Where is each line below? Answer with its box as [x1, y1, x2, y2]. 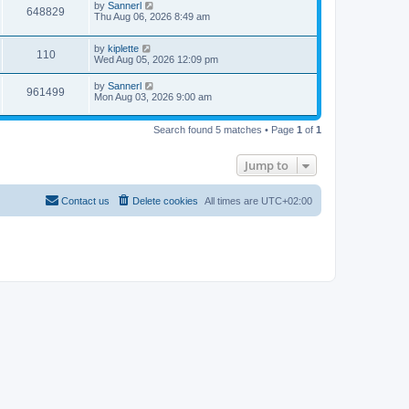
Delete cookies [132, 195, 198, 207]
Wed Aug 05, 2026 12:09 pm [94, 53, 218, 65]
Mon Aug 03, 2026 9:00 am [94, 90, 212, 102]
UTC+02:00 [261, 195, 312, 207]
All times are [204, 195, 261, 207]
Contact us [61, 195, 110, 207]
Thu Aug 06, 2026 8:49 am [94, 11, 210, 23]
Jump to [245, 157, 288, 174]
